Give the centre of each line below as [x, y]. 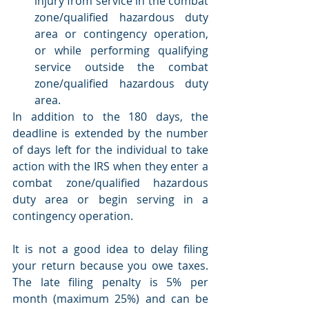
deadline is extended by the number [110, 133]
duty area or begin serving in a [110, 199]
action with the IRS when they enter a [110, 166]
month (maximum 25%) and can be [110, 298]
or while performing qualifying [121, 50]
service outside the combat [121, 67]
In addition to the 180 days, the [110, 116]
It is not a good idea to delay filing [110, 249]
